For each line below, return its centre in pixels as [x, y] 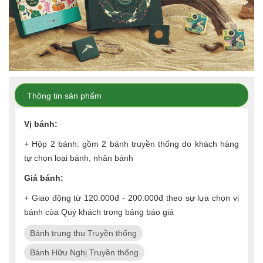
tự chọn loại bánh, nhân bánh [79, 158]
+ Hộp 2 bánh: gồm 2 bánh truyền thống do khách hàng [131, 144]
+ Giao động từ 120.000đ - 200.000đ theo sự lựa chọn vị [131, 198]
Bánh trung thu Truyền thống [83, 233]
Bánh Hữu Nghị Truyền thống [84, 252]
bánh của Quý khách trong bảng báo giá [99, 212]
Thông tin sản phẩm [64, 95]
